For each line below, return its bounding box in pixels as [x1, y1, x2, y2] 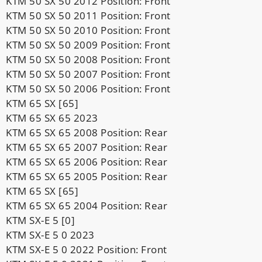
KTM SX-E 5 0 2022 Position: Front [6, 242, 167, 256]
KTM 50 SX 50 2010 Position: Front [6, 23, 171, 37]
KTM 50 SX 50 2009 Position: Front [6, 37, 171, 51]
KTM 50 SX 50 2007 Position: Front [6, 67, 171, 81]
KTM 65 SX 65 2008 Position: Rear [6, 125, 167, 139]
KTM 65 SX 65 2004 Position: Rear [6, 198, 167, 212]
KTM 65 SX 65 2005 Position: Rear [6, 169, 167, 183]
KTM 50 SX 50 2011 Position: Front [6, 8, 171, 22]
